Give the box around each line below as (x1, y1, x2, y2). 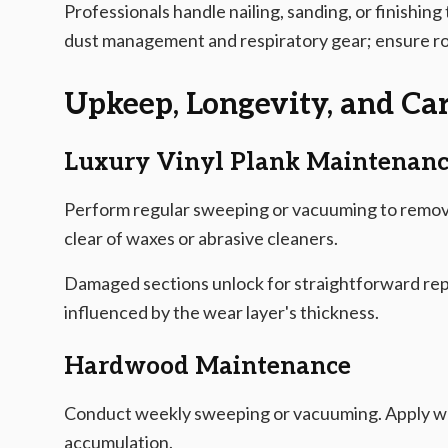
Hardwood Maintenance (64, 352, 351, 381)
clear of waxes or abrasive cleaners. (64, 227, 338, 249)
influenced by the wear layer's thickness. (64, 301, 379, 323)
